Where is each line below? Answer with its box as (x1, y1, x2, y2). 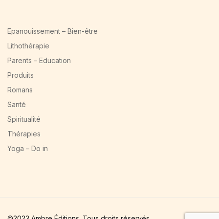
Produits (7, 70, 34, 79)
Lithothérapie (7, 41, 49, 50)
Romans (7, 85, 33, 94)
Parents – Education (7, 56, 71, 65)
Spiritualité (7, 114, 41, 123)
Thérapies (7, 129, 41, 138)
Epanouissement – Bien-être (7, 26, 98, 35)
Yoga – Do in (7, 144, 48, 153)
